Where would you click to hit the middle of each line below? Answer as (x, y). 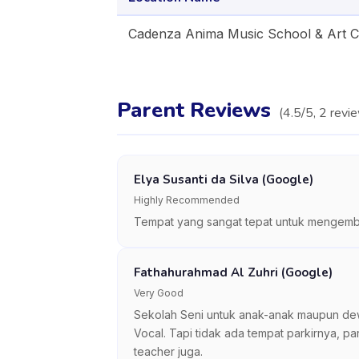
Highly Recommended (187, 200)
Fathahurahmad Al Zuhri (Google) (233, 272)
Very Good (159, 293)
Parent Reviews (194, 110)
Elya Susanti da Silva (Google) (224, 179)
